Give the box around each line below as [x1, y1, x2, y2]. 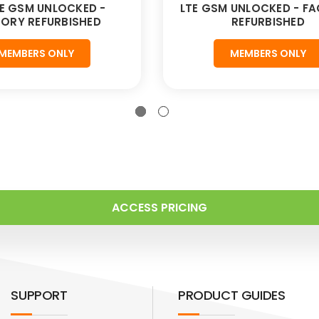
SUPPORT [11, 286, 68, 305]
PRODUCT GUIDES [178, 286, 286, 305]
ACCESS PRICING [112, 199, 207, 216]
